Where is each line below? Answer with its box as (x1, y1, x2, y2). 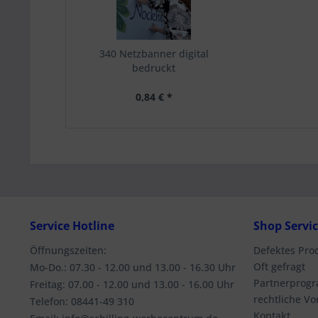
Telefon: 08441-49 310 (30, 295, 134, 308)
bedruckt (132, 61, 176, 75)
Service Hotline (30, 218, 114, 234)
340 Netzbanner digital (99, 47, 209, 60)
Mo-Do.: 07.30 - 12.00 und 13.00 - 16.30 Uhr (30, 261, 236, 274)
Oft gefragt (253, 260, 305, 273)
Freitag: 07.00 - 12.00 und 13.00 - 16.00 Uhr (30, 278, 234, 291)
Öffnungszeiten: (30, 243, 106, 257)
